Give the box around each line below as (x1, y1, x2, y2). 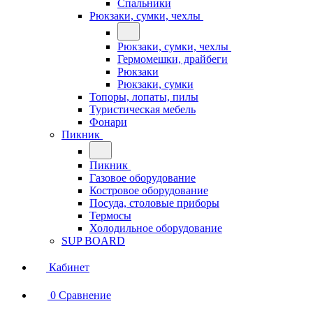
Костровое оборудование (89, 184, 208, 196)
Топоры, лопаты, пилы (89, 91, 198, 103)
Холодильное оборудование (89, 222, 222, 234)
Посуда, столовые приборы (89, 197, 219, 209)
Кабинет (49, 261, 89, 273)
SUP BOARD (61, 235, 125, 247)
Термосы (89, 210, 131, 221)
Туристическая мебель (89, 103, 196, 115)
